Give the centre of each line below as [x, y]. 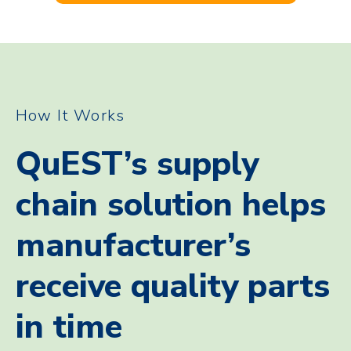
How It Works [71, 115]
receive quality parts [173, 286]
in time [69, 327]
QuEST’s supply [137, 164]
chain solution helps [171, 204]
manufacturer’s [133, 245]
